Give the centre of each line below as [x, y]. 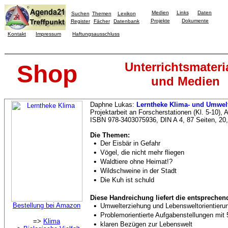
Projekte [160, 21]
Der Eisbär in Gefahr [130, 143]
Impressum [48, 34]
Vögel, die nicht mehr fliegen [142, 152]
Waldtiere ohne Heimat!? [136, 162]
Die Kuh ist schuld [127, 180]
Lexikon [126, 13]
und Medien [185, 81]
